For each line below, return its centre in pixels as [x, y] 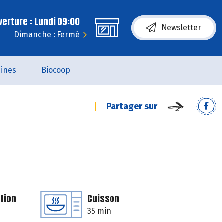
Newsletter [181, 28]
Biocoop [55, 70]
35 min [99, 211]
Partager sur [132, 106]
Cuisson [103, 198]
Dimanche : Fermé [47, 34]
